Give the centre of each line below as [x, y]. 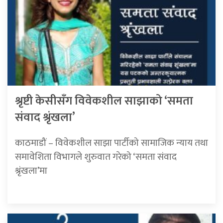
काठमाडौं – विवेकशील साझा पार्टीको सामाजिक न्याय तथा [111, 143]
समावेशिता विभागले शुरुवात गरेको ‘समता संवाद [96, 157]
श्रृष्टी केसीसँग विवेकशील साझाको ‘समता [104, 101]
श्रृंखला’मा [31, 171]
